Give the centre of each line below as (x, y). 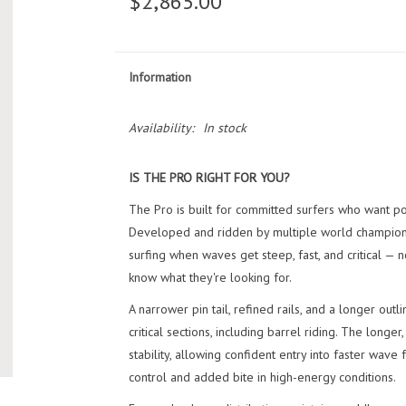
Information (159, 77)
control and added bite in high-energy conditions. (262, 377)
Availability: (161, 128)
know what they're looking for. (210, 277)
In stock (224, 128)
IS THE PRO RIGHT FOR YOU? (209, 178)
